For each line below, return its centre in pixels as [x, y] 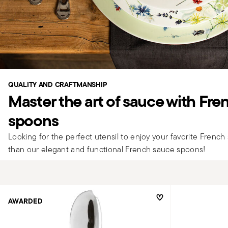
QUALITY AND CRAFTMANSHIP [58, 84]
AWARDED [25, 201]
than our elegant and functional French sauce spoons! [107, 149]
